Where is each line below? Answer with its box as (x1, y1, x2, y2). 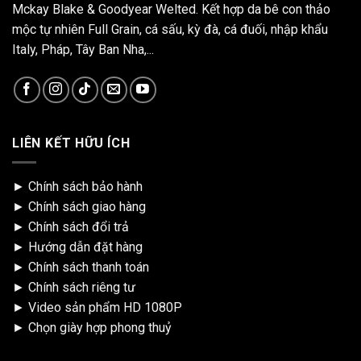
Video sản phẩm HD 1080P (28, 300, 182, 316)
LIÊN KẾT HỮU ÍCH (12, 135, 131, 151)
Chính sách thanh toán (28, 259, 149, 276)
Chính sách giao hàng (28, 199, 146, 215)
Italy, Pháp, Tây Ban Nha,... (12, 41, 154, 57)
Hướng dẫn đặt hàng (28, 239, 143, 255)
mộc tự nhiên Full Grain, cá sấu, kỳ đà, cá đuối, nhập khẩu (12, 21, 328, 37)
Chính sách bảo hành (28, 179, 143, 195)
